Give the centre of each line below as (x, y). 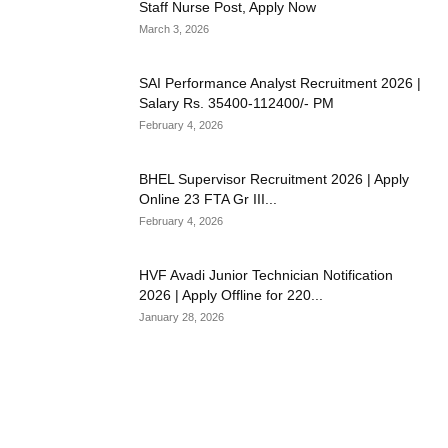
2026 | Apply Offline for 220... (231, 295)
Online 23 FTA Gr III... (208, 199)
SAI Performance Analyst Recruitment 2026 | (280, 83)
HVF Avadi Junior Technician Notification (266, 275)
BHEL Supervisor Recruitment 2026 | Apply (274, 179)
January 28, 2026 (182, 317)
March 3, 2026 (174, 29)
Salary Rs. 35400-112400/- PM (237, 103)
